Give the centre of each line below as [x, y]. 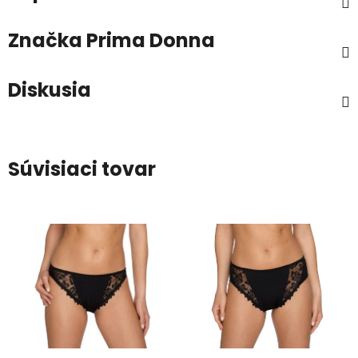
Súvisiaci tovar [82, 169]
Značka [45, 41]
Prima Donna [149, 41]
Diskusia [50, 90]
